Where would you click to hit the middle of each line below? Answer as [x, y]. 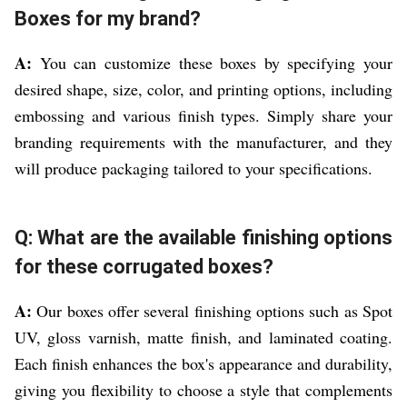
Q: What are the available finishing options [203, 238]
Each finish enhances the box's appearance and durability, [203, 364]
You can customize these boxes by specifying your [212, 63]
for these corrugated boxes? [144, 267]
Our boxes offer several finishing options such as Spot [212, 311]
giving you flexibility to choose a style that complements [203, 390]
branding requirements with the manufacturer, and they [203, 142]
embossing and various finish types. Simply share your [203, 116]
